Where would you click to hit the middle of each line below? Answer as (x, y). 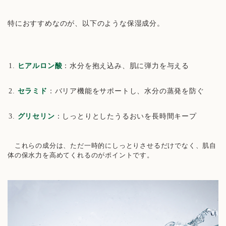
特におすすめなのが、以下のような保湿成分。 (95, 23)
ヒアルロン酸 (40, 66)
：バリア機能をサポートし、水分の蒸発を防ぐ (126, 91)
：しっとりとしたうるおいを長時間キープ (126, 116)
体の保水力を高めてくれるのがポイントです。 (81, 155)
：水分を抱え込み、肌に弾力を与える (126, 66)
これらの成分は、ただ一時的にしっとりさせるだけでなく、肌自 (112, 145)
